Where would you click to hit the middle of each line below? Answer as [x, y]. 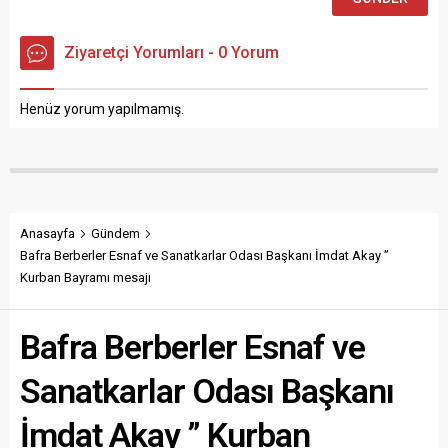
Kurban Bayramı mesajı [85, 277]
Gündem [115, 233]
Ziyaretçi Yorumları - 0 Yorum [171, 52]
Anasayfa [47, 233]
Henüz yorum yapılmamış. [102, 108]
